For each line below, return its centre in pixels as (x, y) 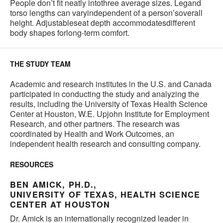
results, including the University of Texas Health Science (109, 104)
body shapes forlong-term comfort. (70, 33)
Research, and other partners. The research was (95, 124)
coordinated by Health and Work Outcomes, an (92, 134)
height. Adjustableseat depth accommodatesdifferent (103, 23)
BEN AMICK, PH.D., (54, 185)
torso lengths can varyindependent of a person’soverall (106, 13)
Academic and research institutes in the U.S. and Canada (111, 84)
